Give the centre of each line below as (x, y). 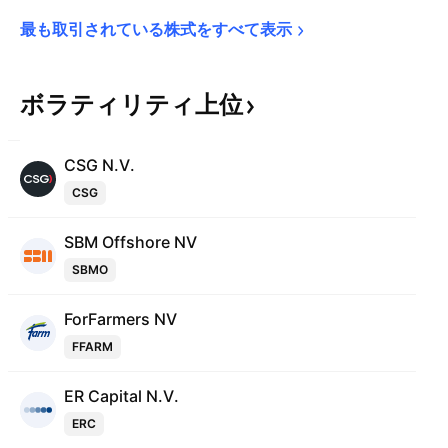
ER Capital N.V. (121, 396)
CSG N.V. (99, 165)
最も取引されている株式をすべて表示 (156, 29)
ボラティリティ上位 (131, 104)
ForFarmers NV (120, 319)
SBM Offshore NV (130, 242)
